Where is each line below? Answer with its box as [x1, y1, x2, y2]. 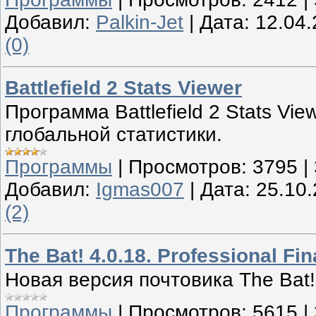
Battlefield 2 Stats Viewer [5, 77, 242, 99]
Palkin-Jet [96, 11, 183, 33]
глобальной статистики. [5, 123, 222, 146]
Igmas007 [96, 178, 184, 201]
